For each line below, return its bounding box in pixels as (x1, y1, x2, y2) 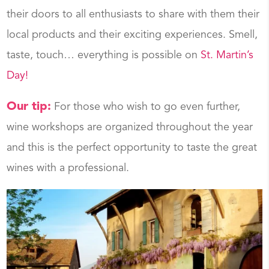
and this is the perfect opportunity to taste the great (7, 142, 258, 153)
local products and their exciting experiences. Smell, (7, 29, 258, 40)
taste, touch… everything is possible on (7, 49, 201, 61)
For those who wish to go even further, (51, 101, 241, 112)
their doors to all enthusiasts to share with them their (7, 8, 260, 20)
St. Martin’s (201, 49, 254, 61)
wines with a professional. (7, 162, 130, 174)
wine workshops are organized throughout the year (7, 121, 253, 133)
